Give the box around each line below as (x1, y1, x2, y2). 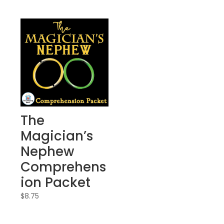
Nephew (20, 142, 74, 161)
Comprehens (20, 158, 106, 176)
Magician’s (20, 127, 93, 145)
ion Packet (20, 173, 90, 192)
